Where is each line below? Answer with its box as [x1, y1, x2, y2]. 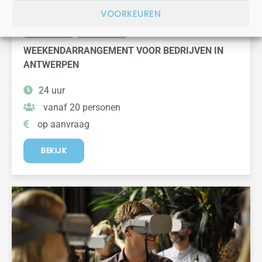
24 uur [39, 85, 65, 96]
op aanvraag [35, 119, 89, 130]
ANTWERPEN [23, 59, 79, 70]
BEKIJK [41, 146, 67, 156]
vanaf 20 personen [41, 102, 120, 113]
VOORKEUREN [101, 7, 161, 19]
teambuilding [81, 29, 123, 37]
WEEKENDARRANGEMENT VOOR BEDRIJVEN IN [23, 45, 223, 56]
